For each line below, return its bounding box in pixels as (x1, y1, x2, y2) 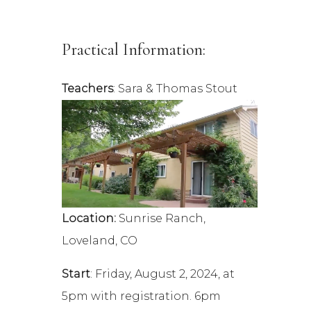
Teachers (62, 82, 114, 96)
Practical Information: (62, 40, 206, 60)
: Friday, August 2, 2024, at (90, 267, 235, 280)
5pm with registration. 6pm (62, 289, 221, 303)
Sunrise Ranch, (119, 211, 206, 225)
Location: (62, 211, 119, 225)
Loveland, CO (62, 233, 138, 247)
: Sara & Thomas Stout (113, 82, 241, 96)
